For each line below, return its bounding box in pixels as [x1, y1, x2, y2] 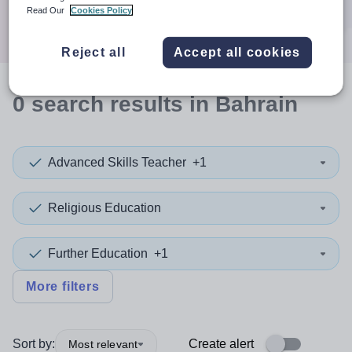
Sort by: [13, 337, 55, 350]
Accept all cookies [173, 45, 301, 59]
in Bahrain [183, 92, 298, 116]
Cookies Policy [71, 5, 133, 15]
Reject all [61, 45, 126, 59]
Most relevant [68, 337, 138, 350]
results [110, 92, 183, 116]
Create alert [189, 337, 254, 350]
